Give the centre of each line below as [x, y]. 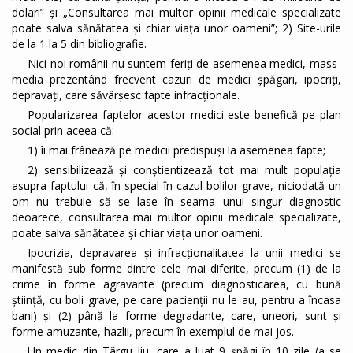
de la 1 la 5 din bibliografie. [79, 44]
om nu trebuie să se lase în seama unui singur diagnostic [176, 202]
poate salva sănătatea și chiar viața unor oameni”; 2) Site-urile [176, 28]
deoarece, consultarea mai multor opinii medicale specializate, [176, 217]
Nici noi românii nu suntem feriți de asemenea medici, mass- [184, 64]
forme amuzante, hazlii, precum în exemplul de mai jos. [153, 332]
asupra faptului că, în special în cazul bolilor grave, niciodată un [176, 186]
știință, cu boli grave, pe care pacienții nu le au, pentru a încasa [176, 300]
